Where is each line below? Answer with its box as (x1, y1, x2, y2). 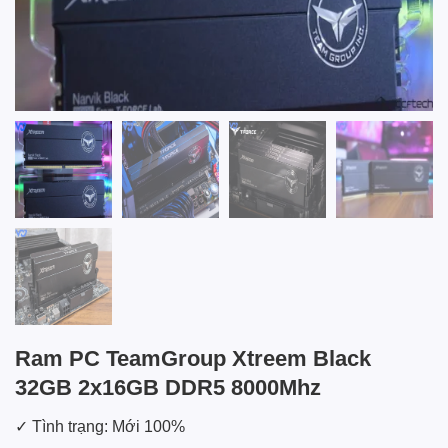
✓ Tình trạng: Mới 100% (15, 418, 185, 436)
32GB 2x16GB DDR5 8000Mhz (15, 375, 321, 401)
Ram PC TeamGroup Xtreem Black (15, 346, 371, 372)
